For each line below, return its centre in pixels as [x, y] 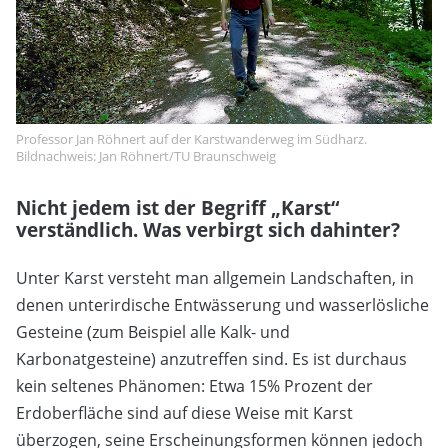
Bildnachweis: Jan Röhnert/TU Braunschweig [146, 155]
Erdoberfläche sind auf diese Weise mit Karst [184, 412]
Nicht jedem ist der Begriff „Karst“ [177, 207]
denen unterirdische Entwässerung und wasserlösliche [222, 304]
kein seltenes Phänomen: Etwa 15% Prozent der [194, 385]
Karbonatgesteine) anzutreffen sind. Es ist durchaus [211, 358]
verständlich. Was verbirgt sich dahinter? [208, 229]
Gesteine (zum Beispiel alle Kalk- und [153, 331]
